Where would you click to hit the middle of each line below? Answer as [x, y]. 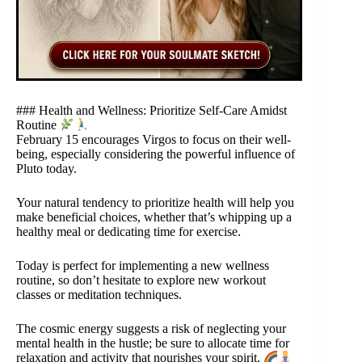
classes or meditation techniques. [99, 295]
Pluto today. [46, 169]
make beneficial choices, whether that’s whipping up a [154, 217]
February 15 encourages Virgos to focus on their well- [154, 140]
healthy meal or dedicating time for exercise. [128, 232]
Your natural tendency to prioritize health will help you [155, 203]
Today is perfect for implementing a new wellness [143, 266]
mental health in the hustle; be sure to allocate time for [153, 343]
